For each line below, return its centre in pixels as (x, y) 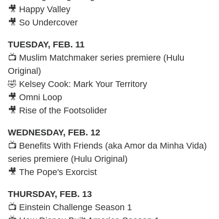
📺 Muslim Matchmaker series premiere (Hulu (96, 57)
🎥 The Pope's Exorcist (52, 172)
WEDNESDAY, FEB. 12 (54, 132)
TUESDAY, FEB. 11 (46, 44)
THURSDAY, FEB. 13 (50, 194)
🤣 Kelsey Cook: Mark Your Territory (77, 84)
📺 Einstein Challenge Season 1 (70, 207)
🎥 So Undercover (43, 22)
